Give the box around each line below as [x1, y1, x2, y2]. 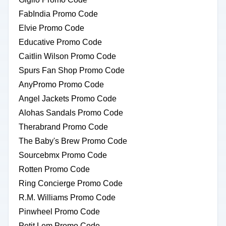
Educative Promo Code [19, 38, 102, 46]
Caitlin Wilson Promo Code [19, 52, 116, 61]
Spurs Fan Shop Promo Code [19, 66, 125, 75]
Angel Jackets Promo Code [19, 94, 117, 103]
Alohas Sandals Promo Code [19, 108, 123, 117]
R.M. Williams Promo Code [19, 193, 116, 202]
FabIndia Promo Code [19, 10, 98, 18]
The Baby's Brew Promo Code [19, 137, 127, 145]
